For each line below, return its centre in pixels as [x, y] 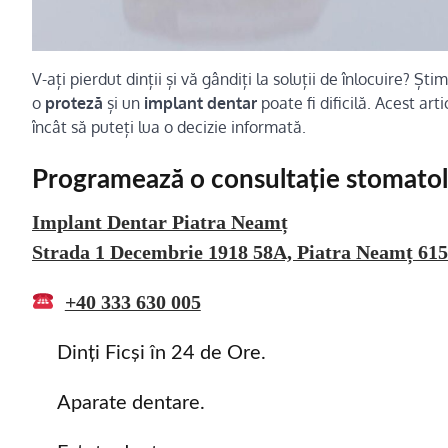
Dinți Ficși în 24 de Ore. [161, 353]
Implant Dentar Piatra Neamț [160, 222]
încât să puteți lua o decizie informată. [169, 126]
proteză [74, 102]
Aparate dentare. [131, 403]
